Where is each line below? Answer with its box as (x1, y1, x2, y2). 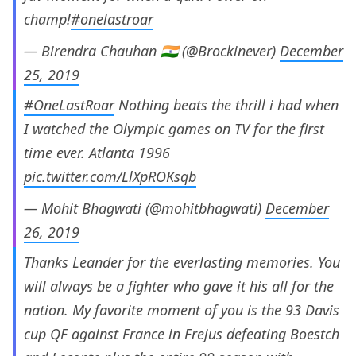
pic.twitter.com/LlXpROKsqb (24, 167, 196, 187)
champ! (24, 10, 71, 29)
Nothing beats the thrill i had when (114, 95, 339, 115)
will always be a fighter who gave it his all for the (24, 277, 334, 296)
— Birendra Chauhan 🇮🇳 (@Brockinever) (24, 41, 280, 61)
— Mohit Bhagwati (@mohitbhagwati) (24, 199, 265, 219)
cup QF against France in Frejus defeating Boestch (24, 324, 339, 344)
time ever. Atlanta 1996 (24, 143, 170, 163)
